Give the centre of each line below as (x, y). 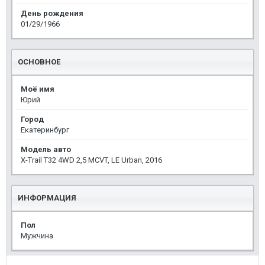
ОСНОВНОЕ (39, 62)
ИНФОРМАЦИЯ (47, 198)
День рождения (52, 13)
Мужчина (37, 235)
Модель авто (46, 149)
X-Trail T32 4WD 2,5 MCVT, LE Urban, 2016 (91, 160)
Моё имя (38, 89)
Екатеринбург (45, 130)
